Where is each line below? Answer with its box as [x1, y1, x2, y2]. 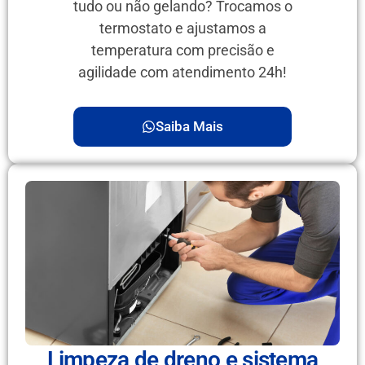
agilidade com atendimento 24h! [78, 63, 287, 81]
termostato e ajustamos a [99, 19, 266, 37]
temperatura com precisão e [90, 41, 275, 59]
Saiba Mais [156, 117, 223, 134]
